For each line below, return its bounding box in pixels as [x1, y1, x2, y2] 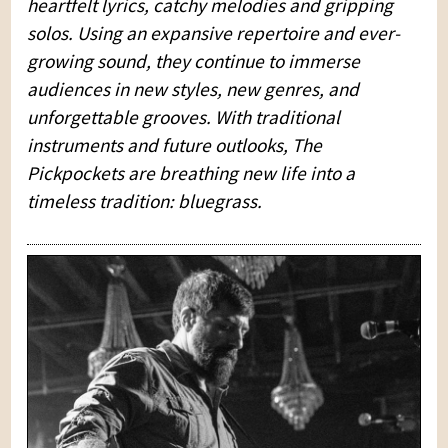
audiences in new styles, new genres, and [27, 76, 360, 101]
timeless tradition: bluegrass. [27, 188, 263, 213]
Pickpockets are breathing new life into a [27, 160, 356, 185]
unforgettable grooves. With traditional [27, 104, 341, 129]
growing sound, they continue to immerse [27, 48, 361, 73]
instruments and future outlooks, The [27, 132, 323, 157]
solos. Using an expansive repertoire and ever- [27, 20, 401, 45]
